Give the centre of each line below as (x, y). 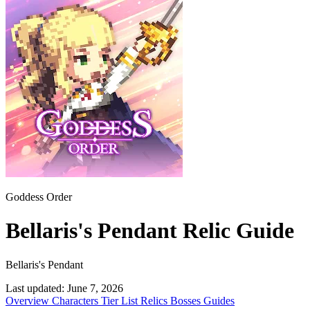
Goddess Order (39, 197)
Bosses (187, 300)
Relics (155, 300)
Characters (76, 300)
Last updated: (35, 288)
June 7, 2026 (95, 288)
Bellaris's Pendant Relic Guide (150, 231)
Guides (219, 300)
